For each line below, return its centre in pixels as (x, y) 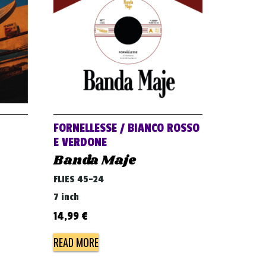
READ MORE (76, 243)
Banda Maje (95, 161)
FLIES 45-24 (79, 180)
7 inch (66, 197)
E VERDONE (80, 143)
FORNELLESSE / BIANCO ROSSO (127, 129)
